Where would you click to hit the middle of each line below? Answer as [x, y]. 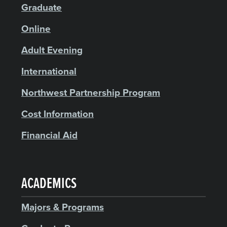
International [49, 71]
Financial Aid [49, 135]
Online [36, 29]
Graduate [42, 7]
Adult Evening [52, 50]
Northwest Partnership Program [91, 92]
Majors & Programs [63, 207]
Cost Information [58, 114]
